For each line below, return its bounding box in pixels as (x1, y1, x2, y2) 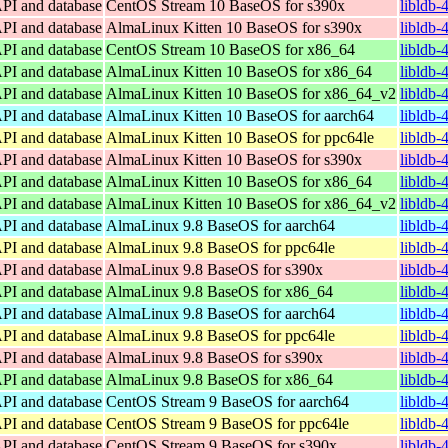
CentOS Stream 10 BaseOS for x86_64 (106, 40, 355, 58)
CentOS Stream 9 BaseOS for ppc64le (106, 414, 349, 432)
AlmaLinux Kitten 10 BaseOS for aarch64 (106, 106, 374, 124)
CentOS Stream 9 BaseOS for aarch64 (106, 392, 349, 410)
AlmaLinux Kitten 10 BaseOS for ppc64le (106, 128, 374, 146)
